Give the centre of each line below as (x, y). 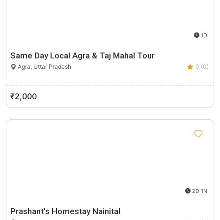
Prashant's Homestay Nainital (65, 211)
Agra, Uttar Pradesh (44, 67)
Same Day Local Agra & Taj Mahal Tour (82, 55)
